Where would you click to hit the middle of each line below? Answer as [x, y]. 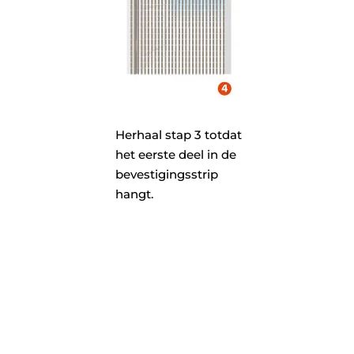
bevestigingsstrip [166, 174]
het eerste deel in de [175, 154]
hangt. [134, 194]
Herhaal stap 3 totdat [178, 134]
